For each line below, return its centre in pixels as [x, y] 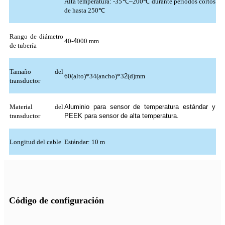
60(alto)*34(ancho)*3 [94, 76]
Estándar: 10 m [85, 142]
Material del [36, 107]
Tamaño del [36, 72]
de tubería [23, 46]
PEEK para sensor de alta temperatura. [122, 116]
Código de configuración [57, 200]
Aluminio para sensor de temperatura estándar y [140, 107]
